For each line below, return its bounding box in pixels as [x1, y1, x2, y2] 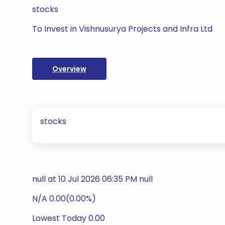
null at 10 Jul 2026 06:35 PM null [32, 173, 153, 185]
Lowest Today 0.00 [32, 212, 105, 224]
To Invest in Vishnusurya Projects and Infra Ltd [32, 23, 212, 35]
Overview [52, 64, 86, 74]
